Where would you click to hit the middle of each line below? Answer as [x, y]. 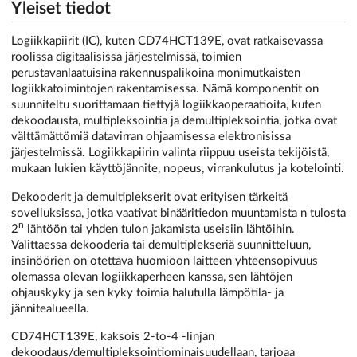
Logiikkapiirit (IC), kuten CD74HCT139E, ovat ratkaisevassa [167, 41]
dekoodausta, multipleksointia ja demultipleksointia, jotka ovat [174, 121]
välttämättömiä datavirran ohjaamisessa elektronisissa [151, 137]
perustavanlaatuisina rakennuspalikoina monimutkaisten [156, 73]
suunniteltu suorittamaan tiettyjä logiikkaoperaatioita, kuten [166, 105]
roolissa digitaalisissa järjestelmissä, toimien [126, 57]
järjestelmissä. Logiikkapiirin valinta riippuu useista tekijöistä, [170, 153]
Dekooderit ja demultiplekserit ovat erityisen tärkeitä [149, 197]
